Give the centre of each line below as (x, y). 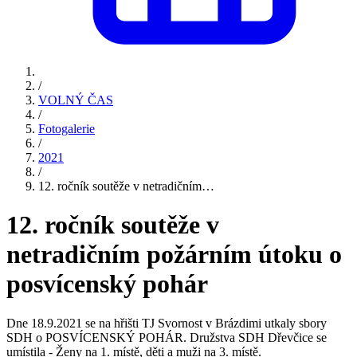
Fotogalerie (67, 128)
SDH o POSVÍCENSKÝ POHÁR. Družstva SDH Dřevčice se (167, 337)
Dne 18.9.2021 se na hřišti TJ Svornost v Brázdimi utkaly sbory (167, 323)
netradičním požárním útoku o (174, 255)
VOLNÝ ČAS (76, 100)
